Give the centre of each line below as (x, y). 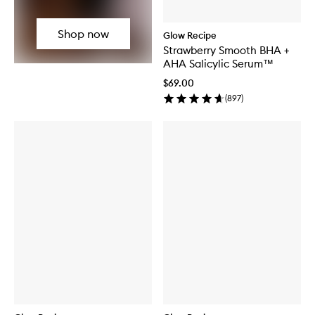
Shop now (83, 34)
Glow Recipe (190, 35)
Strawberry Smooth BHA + (226, 50)
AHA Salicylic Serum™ (218, 63)
